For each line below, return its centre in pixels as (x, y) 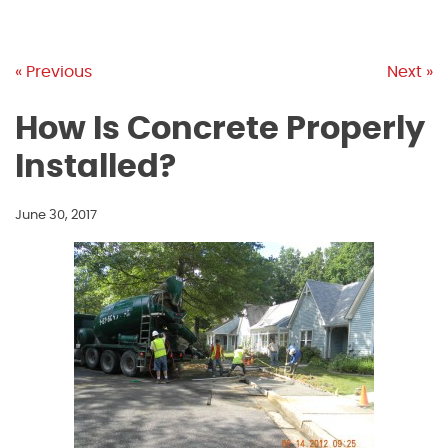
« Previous (53, 72)
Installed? (95, 167)
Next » (410, 72)
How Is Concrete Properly (220, 129)
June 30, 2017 (56, 216)
